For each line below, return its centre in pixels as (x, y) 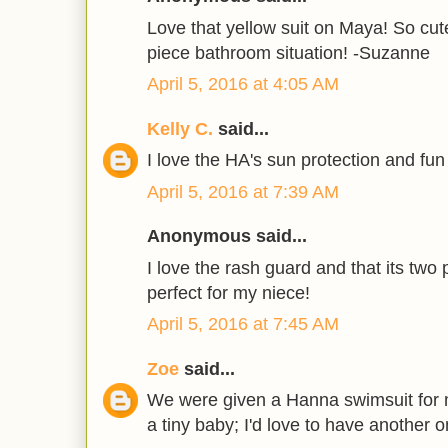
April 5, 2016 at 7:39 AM (243, 191)
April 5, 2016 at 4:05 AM (243, 84)
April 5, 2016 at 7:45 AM (243, 324)
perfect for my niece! (228, 292)
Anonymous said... (227, 236)
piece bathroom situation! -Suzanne (288, 52)
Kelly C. (180, 128)
